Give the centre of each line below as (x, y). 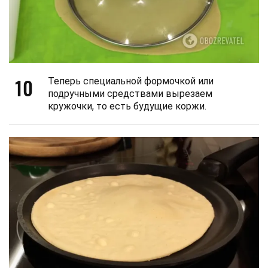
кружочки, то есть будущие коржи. (127, 106)
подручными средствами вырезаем (130, 93)
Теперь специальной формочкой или (131, 81)
